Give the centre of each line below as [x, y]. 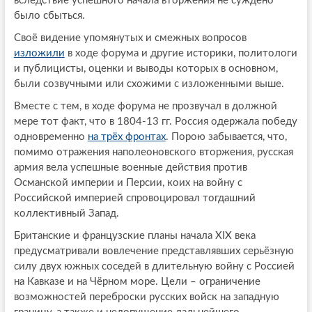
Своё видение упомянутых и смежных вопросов [130, 38]
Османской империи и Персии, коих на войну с [128, 182]
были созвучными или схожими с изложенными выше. [149, 84]
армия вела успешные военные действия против [130, 167]
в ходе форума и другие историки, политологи [181, 53]
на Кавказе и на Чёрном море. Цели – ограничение [137, 281]
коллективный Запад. [66, 213]
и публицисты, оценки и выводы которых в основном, [146, 68]
